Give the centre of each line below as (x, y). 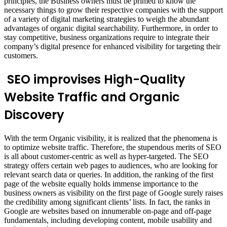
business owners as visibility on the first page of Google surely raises (113, 193)
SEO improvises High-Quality (95, 79)
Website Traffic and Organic (92, 97)
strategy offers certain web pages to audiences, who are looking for (111, 165)
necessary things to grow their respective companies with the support (113, 10)
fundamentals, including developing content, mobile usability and (108, 220)
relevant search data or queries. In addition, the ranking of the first (109, 174)
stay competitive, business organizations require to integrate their (107, 37)
